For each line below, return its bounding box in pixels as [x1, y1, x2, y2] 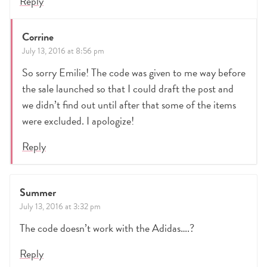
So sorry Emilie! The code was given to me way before [22, 64, 246, 81]
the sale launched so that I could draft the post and [22, 80, 234, 97]
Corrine [22, 29, 54, 45]
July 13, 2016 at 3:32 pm [20, 200, 101, 213]
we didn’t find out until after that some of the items [22, 97, 236, 113]
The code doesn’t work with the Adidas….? [20, 220, 194, 237]
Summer [20, 184, 56, 201]
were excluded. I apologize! [22, 113, 134, 129]
